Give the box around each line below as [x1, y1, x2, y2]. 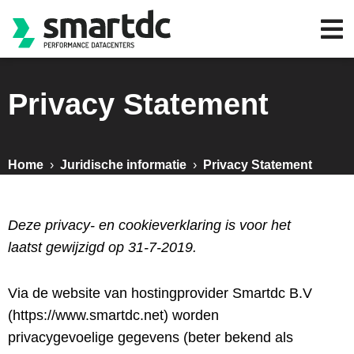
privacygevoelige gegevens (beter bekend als [8, 330, 293, 345]
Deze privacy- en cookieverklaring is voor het [8, 217, 291, 233]
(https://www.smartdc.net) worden [8, 307, 219, 323]
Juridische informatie [60, 158, 186, 171]
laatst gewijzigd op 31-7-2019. [8, 239, 197, 255]
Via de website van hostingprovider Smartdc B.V [8, 285, 312, 301]
